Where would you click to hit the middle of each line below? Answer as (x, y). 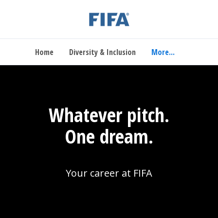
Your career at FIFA (109, 173)
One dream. (109, 136)
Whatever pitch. (109, 115)
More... (163, 52)
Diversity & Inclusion (102, 52)
